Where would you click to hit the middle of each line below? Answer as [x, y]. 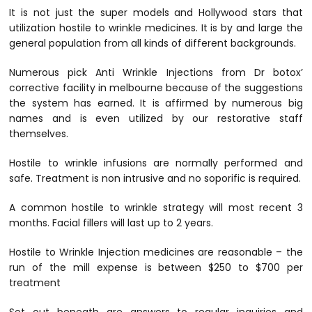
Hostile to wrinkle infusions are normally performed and [156, 163]
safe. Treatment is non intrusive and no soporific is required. [155, 179]
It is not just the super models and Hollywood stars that [156, 13]
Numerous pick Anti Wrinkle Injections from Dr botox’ [156, 73]
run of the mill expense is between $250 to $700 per [156, 268]
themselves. [39, 134]
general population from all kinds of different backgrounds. [153, 44]
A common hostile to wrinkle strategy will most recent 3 [156, 208]
